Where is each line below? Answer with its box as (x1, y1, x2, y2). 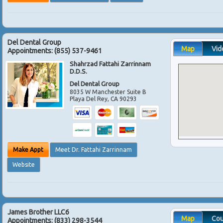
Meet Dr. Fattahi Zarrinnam (55, 146, 132, 153)
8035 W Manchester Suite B (70, 88, 147, 95)
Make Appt (13, 146, 43, 153)
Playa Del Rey (70, 95, 108, 102)
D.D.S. (70, 67, 88, 75)
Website (12, 161, 35, 168)
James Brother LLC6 (7, 208, 69, 216)
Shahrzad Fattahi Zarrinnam (70, 60, 151, 67)
